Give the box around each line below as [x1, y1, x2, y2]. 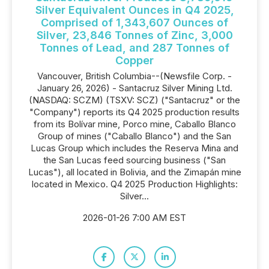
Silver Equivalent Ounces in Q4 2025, [35, 4, 234, 16]
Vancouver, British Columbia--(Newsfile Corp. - [37, 70, 232, 82]
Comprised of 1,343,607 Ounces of [41, 16, 228, 29]
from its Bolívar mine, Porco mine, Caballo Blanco [33, 118, 236, 130]
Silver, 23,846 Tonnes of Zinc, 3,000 [36, 29, 233, 41]
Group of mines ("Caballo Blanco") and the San [38, 130, 231, 142]
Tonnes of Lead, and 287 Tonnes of [40, 41, 229, 54]
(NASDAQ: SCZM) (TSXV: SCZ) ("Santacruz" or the [29, 94, 240, 106]
